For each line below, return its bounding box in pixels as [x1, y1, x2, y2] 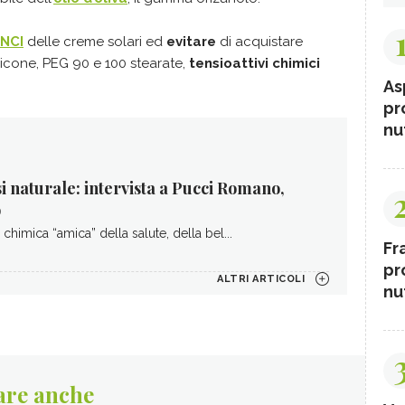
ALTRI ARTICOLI [217, 272, 305, 285]
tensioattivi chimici [189, 54, 320, 71]
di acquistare [216, 33, 303, 50]
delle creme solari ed [24, 33, 166, 50]
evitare [166, 33, 216, 50]
